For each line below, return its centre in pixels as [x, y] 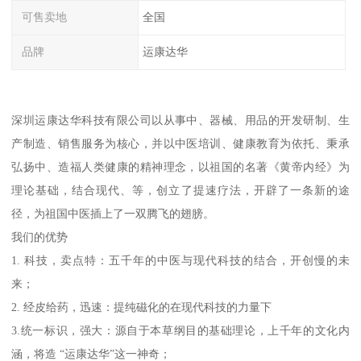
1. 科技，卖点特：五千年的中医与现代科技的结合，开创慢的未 [180, 260]
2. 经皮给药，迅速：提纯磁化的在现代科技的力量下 [142, 307]
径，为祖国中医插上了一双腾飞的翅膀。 [113, 213]
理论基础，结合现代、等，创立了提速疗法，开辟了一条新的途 [180, 190]
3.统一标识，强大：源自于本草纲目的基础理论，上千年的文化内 [180, 330]
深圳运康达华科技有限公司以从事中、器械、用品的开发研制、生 [180, 120]
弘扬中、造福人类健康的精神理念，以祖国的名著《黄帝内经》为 [180, 166]
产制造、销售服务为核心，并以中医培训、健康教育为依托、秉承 [180, 143]
